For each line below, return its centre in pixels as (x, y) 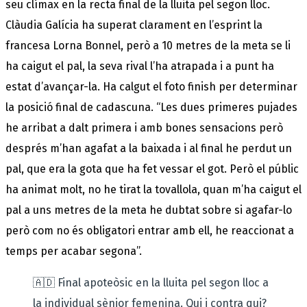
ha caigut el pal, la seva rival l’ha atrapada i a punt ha (140, 66)
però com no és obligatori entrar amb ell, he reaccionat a (150, 230)
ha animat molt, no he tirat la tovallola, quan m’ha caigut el (153, 189)
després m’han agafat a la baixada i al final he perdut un (149, 148)
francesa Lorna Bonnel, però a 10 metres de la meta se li (148, 45)
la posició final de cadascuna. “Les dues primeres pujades (151, 107)
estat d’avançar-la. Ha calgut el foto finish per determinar (151, 86)
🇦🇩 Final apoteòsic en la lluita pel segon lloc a (151, 282)
